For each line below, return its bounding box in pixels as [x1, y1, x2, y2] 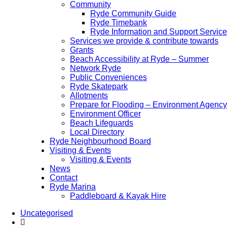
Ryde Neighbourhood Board [50, 137, 151, 145]
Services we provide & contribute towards [70, 36, 218, 45]
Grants [70, 46, 94, 54]
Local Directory [70, 128, 124, 136]
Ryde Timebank [90, 18, 147, 27]
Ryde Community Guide [90, 9, 176, 18]
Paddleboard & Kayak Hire [70, 192, 166, 200]
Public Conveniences [70, 73, 147, 82]
